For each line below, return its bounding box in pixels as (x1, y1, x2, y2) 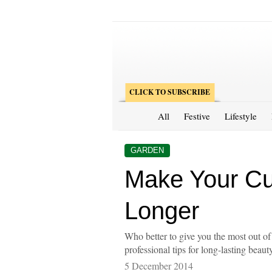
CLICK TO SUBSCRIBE (129, 86, 210, 97)
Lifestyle (224, 109, 257, 122)
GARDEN (130, 145, 164, 155)
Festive (183, 109, 210, 122)
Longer (124, 197, 199, 224)
